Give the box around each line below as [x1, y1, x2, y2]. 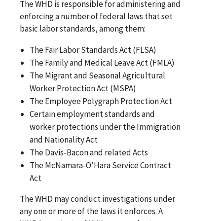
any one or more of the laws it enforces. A [20, 206, 163, 217]
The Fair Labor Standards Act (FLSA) [30, 44, 157, 56]
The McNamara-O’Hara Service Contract [30, 160, 172, 171]
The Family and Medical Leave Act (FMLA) [30, 57, 175, 69]
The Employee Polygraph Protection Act [30, 96, 173, 107]
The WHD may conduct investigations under [20, 193, 175, 205]
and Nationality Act [30, 134, 98, 146]
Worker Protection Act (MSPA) [30, 83, 137, 94]
